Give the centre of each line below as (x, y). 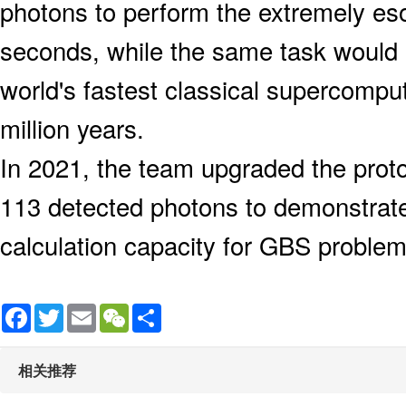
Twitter (82, 311)
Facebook (59, 311)
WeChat (152, 311)
